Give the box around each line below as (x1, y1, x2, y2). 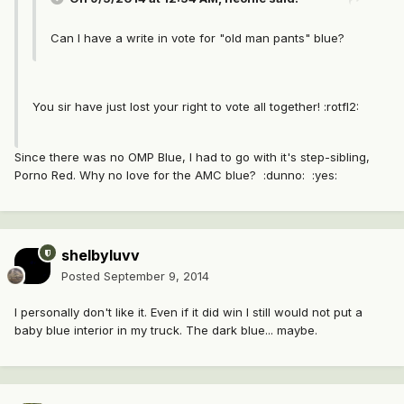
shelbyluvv (61, 246, 140, 265)
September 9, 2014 (104, 269, 209, 284)
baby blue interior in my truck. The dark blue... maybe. (14, 323, 317, 338)
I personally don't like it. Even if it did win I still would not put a (14, 305, 363, 320)
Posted (61, 269, 104, 284)
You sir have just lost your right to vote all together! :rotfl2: (32, 99, 359, 115)
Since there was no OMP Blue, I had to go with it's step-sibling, (14, 150, 370, 165)
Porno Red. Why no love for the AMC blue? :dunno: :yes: (14, 168, 337, 183)
